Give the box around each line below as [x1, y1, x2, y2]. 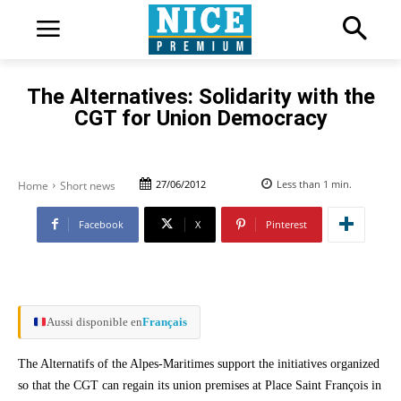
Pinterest [265, 217, 307, 231]
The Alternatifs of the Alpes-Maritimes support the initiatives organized [18, 356, 380, 371]
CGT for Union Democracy [73, 105, 328, 131]
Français [141, 314, 187, 328]
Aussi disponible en [46, 314, 142, 328]
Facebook [78, 217, 124, 231]
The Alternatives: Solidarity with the [26, 83, 375, 109]
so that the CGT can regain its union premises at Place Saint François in [18, 378, 381, 392]
